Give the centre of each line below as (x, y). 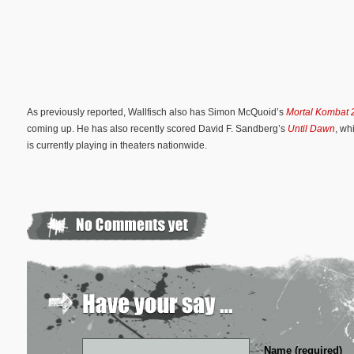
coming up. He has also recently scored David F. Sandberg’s (157, 128)
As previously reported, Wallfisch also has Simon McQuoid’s (156, 112)
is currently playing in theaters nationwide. (117, 145)
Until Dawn (311, 128)
